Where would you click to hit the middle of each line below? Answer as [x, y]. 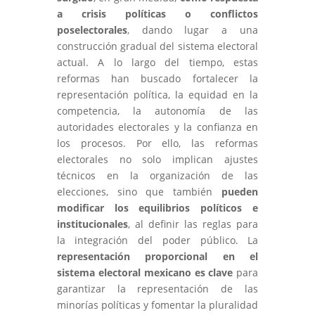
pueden [240, 191]
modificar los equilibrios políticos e [157, 207]
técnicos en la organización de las [157, 175]
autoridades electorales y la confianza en [157, 127]
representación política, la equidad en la [157, 94]
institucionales [92, 224]
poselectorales [92, 30]
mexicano [167, 272]
